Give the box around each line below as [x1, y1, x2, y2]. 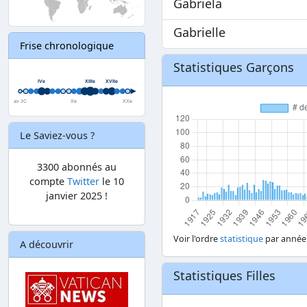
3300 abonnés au [37, 160, 116, 173]
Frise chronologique [20, 39, 114, 53]
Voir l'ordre [173, 233, 220, 245]
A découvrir [20, 237, 73, 251]
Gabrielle [173, 24, 225, 40]
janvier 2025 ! [46, 188, 108, 202]
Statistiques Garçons [173, 59, 294, 75]
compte [29, 174, 67, 188]
